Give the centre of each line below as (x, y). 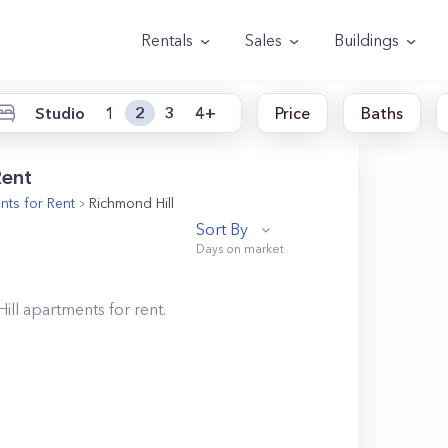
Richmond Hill (131, 203)
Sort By (222, 229)
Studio (60, 112)
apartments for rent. (93, 309)
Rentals (167, 40)
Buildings (366, 40)
